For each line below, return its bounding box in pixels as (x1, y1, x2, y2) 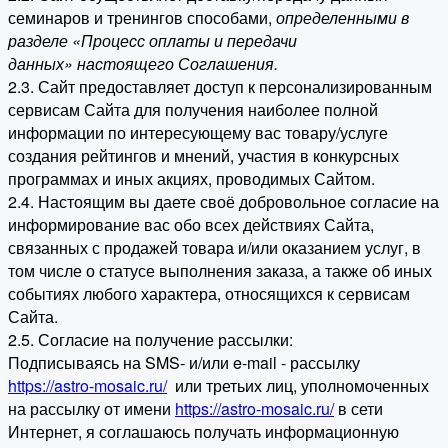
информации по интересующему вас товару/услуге (8, 121, 388, 145)
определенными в (276, 6, 409, 30)
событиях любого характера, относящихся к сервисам (8, 282, 410, 306)
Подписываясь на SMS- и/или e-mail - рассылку (8, 351, 360, 375)
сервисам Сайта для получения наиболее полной (8, 98, 378, 122)
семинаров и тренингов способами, (8, 6, 276, 30)
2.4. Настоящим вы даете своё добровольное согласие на (8, 190, 439, 214)
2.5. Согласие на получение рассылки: (8, 328, 293, 352)
